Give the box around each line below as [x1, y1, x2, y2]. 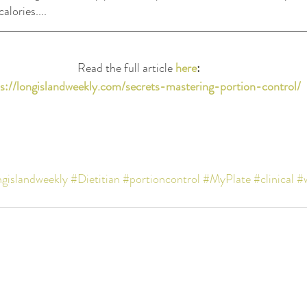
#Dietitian [71, 169, 120, 188]
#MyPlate [203, 169, 251, 188]
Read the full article [77, 58, 175, 77]
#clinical [254, 169, 294, 188]
